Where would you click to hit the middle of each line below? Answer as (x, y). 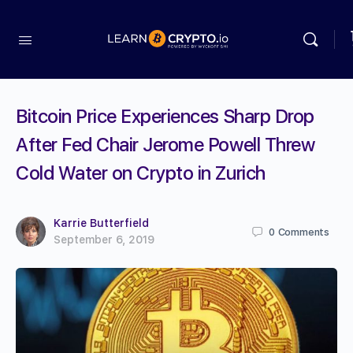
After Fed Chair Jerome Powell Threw (165, 145)
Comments (303, 232)
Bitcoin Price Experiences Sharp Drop (165, 116)
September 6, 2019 (104, 240)
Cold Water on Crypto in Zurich (141, 173)
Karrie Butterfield (101, 223)
